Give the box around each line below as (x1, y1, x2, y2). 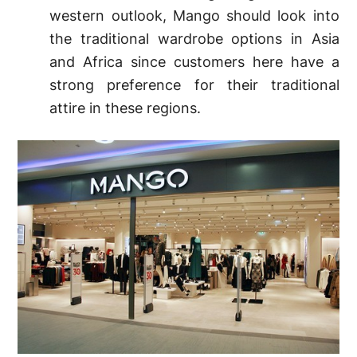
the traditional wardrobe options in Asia (49, 29, 339, 47)
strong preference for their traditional (49, 76, 339, 93)
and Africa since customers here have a (49, 53, 339, 70)
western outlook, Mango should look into (49, 6, 339, 24)
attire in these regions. (49, 99, 202, 116)
